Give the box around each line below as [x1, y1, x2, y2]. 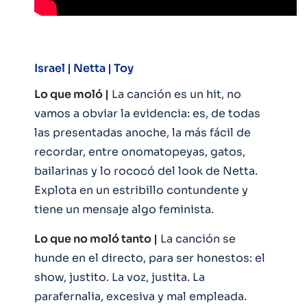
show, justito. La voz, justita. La [34, 269, 205, 284]
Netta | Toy [73, 60, 134, 75]
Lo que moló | [34, 86, 109, 101]
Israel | [34, 60, 73, 75]
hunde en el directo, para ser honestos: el [34, 250, 265, 265]
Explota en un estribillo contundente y [34, 182, 248, 197]
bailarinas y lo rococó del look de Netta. [34, 163, 258, 178]
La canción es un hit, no [109, 86, 241, 101]
